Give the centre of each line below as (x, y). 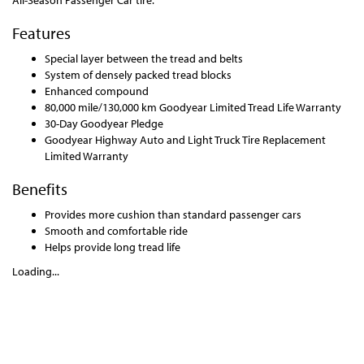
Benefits (40, 189)
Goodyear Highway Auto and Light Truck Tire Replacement (185, 140)
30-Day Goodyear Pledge (104, 123)
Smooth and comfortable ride (116, 231)
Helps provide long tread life (113, 247)
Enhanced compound (97, 91)
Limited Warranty (87, 156)
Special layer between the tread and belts (144, 58)
